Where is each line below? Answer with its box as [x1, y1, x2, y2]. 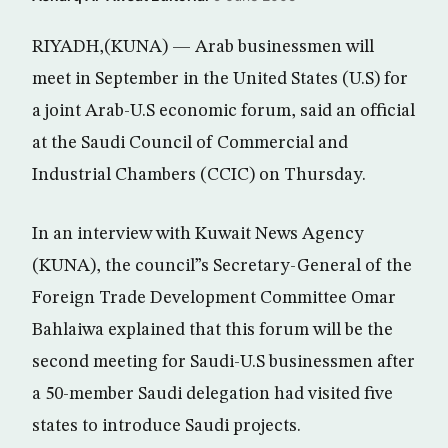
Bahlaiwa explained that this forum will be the [32, 321, 393, 339]
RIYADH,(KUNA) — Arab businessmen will [32, 38, 374, 56]
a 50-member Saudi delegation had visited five [32, 385, 393, 403]
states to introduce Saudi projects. [32, 417, 301, 435]
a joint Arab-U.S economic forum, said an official [32, 102, 415, 120]
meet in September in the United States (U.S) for [32, 70, 408, 88]
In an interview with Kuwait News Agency [32, 225, 364, 243]
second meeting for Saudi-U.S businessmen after [32, 353, 415, 371]
